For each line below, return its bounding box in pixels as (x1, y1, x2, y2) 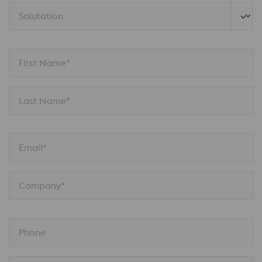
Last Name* (19, 95, 70, 106)
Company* (19, 180, 65, 191)
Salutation (19, 10, 65, 22)
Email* (19, 142, 47, 153)
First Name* (19, 57, 70, 68)
